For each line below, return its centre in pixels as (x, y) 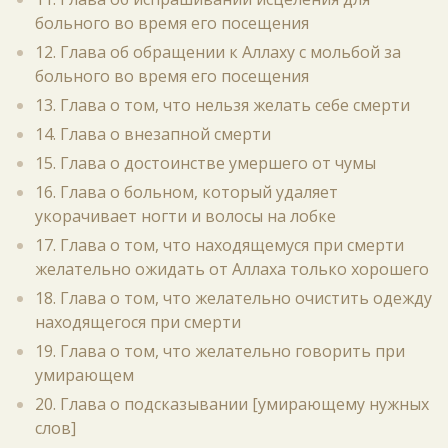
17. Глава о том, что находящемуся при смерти (219, 245)
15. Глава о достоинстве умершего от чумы (205, 163)
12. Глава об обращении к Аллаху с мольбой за (218, 52)
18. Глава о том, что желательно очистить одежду (233, 298)
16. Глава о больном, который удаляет (186, 192)
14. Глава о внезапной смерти (153, 134)
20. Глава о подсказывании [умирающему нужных (232, 404)
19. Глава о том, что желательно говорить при (220, 351)
